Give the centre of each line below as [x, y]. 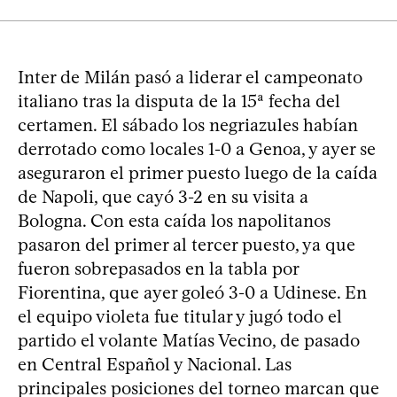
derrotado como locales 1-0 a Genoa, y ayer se [197, 149]
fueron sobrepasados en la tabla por [158, 269]
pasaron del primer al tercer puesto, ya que [187, 245]
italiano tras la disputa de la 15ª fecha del [179, 101]
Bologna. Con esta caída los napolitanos [174, 221]
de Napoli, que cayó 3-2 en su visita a [163, 197]
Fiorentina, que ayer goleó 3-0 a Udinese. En [192, 293]
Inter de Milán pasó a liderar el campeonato [190, 78]
